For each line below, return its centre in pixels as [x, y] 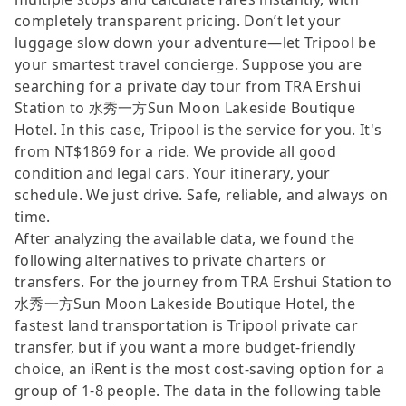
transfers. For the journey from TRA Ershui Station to [203, 281]
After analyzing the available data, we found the [185, 238]
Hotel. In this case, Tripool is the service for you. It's [198, 129]
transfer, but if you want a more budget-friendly [185, 347]
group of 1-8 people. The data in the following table [198, 390]
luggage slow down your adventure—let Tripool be [196, 42]
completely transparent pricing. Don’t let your [178, 20]
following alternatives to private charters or [171, 260]
